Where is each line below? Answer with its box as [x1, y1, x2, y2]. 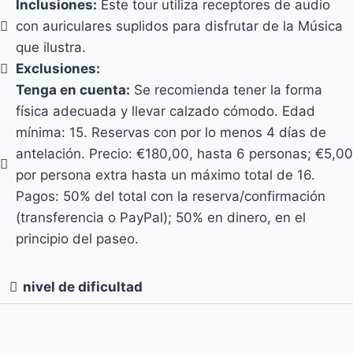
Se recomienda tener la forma [130, 81, 322, 98]
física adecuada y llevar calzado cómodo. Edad [16, 102, 315, 119]
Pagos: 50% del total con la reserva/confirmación [16, 188, 325, 204]
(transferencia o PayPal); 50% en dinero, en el [16, 209, 306, 225]
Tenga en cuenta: [16, 81, 130, 98]
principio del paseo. [16, 230, 139, 247]
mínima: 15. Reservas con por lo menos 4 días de [16, 124, 326, 140]
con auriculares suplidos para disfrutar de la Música [16, 17, 343, 34]
